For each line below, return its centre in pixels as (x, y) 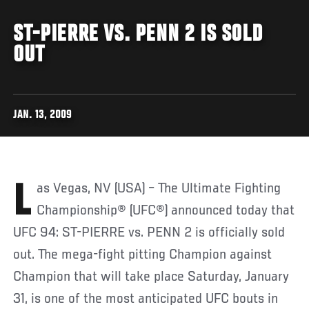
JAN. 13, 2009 (43, 115)
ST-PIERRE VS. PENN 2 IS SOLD (138, 35)
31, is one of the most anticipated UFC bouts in (146, 299)
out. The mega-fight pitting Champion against (143, 255)
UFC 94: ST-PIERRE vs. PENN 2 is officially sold (149, 233)
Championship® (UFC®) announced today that (166, 211)
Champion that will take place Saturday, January (151, 277)
